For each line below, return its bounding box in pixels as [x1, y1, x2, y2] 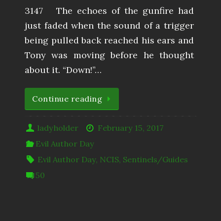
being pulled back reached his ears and [25, 34, 194, 46]
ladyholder [37, 122, 79, 133]
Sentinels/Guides [123, 154, 188, 164]
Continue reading [32, 93, 102, 104]
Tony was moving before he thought [25, 49, 194, 61]
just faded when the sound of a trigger [25, 19, 194, 31]
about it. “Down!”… [25, 64, 102, 75]
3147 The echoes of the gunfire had [25, 4, 194, 16]
